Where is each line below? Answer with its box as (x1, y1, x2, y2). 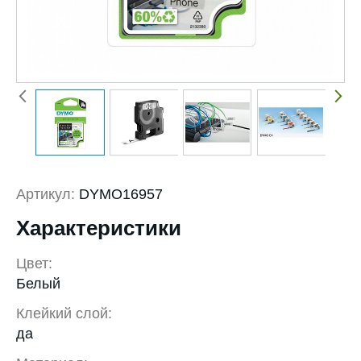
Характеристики (16, 216, 181, 241)
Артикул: (16, 186, 75, 203)
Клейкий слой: (16, 305, 112, 322)
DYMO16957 (75, 186, 163, 203)
